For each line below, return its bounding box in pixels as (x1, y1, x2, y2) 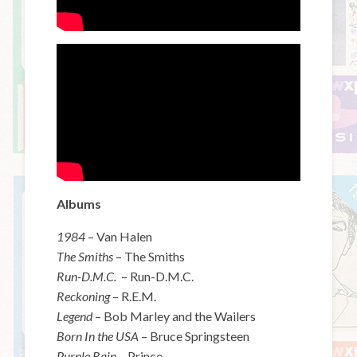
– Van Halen (88, 228, 153, 244)
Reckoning (57, 288, 113, 304)
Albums (57, 195, 102, 211)
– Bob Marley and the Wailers (95, 308, 257, 324)
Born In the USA (57, 328, 142, 343)
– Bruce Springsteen (141, 328, 250, 343)
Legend (57, 308, 96, 324)
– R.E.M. (112, 288, 157, 304)
